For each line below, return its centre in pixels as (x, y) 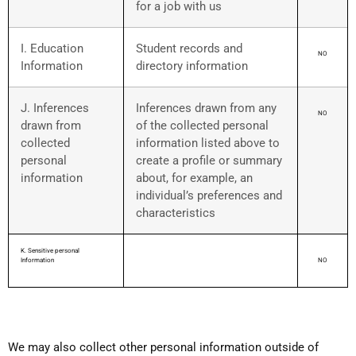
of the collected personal (202, 126)
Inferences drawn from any (206, 108)
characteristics (176, 213)
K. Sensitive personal (50, 251)
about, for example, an (194, 178)
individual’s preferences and (209, 196)
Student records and (189, 49)
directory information (192, 66)
